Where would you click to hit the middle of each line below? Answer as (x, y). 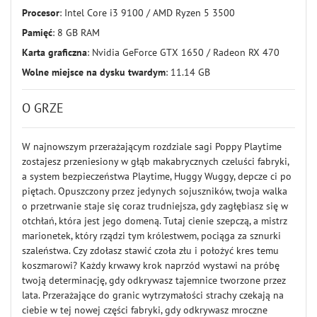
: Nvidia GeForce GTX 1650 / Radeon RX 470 (183, 52)
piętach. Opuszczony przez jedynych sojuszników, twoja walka (155, 191)
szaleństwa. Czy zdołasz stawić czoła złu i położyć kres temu (150, 250)
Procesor (41, 13)
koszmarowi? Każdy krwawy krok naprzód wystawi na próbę (151, 265)
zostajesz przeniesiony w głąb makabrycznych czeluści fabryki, (155, 161)
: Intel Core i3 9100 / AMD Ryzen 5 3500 (147, 13)
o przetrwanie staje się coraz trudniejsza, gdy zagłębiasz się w (155, 206)
